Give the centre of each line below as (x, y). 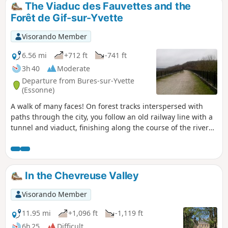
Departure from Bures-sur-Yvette (78, 80)
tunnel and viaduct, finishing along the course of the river (110, 128)
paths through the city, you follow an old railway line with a (112, 117)
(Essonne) (38, 90)
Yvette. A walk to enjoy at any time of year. (82, 138)
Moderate (74, 68)
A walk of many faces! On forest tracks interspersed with (107, 106)
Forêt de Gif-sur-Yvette (67, 18)
